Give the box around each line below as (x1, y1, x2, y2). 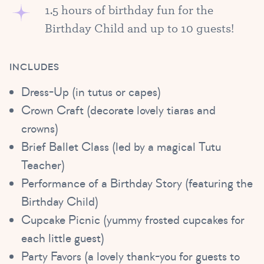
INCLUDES (9, 61, 60, 73)
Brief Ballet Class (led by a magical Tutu (21, 138, 221, 155)
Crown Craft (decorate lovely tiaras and (21, 102, 216, 118)
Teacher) (21, 157, 65, 173)
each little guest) (21, 230, 104, 246)
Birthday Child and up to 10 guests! (45, 19, 234, 36)
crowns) (21, 120, 58, 137)
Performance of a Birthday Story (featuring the (21, 175, 253, 192)
